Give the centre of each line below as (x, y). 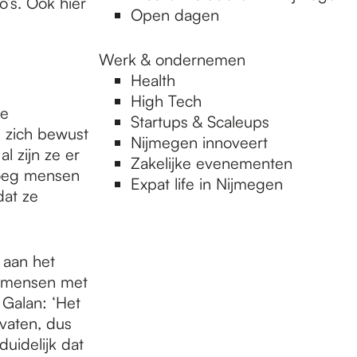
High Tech (166, 101)
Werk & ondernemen (172, 59)
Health (153, 80)
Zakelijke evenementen (212, 163)
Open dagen (175, 15)
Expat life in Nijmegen (207, 184)
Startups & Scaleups (200, 122)
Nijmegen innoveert (199, 142)
